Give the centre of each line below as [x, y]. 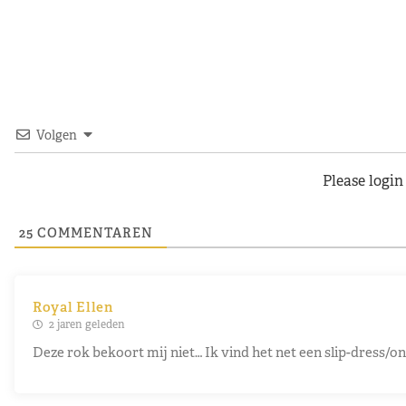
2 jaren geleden [86, 325]
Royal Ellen [73, 307]
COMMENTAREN [93, 233]
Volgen [57, 135]
